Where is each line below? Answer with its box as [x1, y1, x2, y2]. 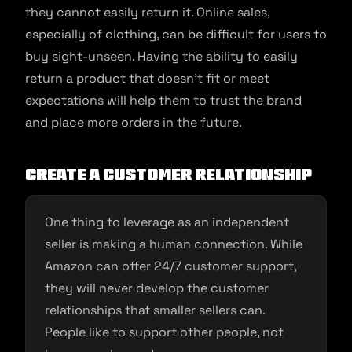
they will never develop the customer [45, 280, 269, 296]
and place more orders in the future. [25, 114, 245, 130]
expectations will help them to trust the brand [25, 92, 302, 108]
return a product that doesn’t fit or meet [25, 70, 269, 86]
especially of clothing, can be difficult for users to [25, 26, 327, 42]
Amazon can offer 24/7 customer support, [45, 258, 297, 274]
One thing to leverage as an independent [45, 214, 289, 230]
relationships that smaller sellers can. [45, 302, 266, 318]
